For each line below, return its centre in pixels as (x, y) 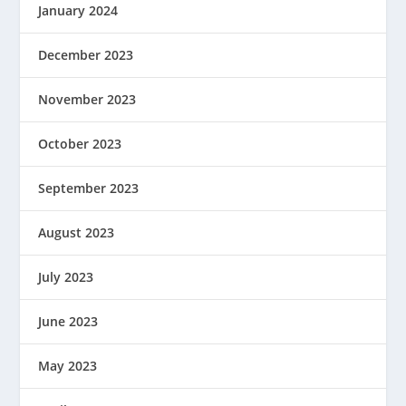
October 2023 (80, 143)
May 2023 (68, 365)
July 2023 (66, 276)
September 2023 (89, 188)
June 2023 (68, 321)
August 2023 (77, 232)
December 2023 (86, 54)
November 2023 (87, 99)
